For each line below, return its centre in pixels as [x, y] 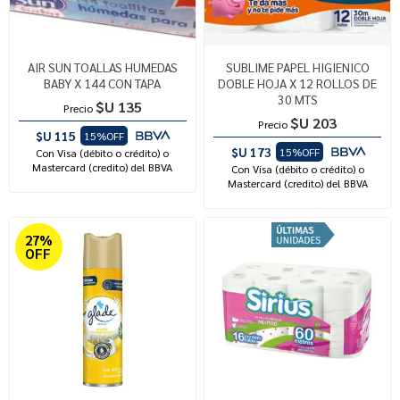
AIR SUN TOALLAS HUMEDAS [102, 67]
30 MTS [297, 99]
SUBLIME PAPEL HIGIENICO [297, 67]
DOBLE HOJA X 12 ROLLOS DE [298, 83]
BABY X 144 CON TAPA [103, 83]
